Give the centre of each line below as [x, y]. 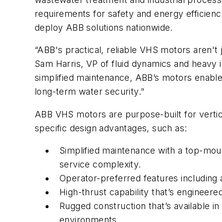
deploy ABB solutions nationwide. [104, 27]
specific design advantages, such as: [111, 128]
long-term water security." [90, 92]
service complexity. [100, 165]
